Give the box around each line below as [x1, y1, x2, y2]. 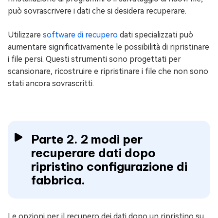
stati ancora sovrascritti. [8, 79, 94, 89]
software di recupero [43, 30, 118, 40]
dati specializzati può [118, 30, 193, 40]
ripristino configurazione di [31, 159, 187, 174]
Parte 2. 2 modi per [31, 132, 143, 147]
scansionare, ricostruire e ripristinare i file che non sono [8, 67, 208, 76]
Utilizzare [8, 30, 43, 40]
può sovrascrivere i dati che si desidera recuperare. [8, 6, 186, 16]
